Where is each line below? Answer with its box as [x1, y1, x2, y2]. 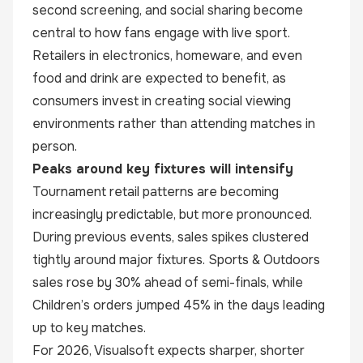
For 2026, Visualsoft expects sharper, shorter [32, 342, 305, 359]
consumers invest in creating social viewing [32, 92, 291, 109]
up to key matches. [32, 319, 146, 336]
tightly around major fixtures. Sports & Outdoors [32, 251, 320, 268]
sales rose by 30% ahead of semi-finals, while [32, 274, 303, 291]
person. [32, 138, 77, 155]
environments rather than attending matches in [32, 115, 315, 132]
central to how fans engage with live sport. [32, 24, 290, 41]
